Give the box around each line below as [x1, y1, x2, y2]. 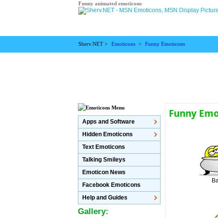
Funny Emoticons [145, 41, 185, 47]
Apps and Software [82, 118, 135, 125]
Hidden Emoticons [82, 131, 133, 138]
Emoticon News [82, 169, 126, 176]
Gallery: [78, 207, 109, 216]
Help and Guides [82, 194, 128, 201]
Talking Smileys [82, 156, 126, 163]
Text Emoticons [82, 144, 126, 150]
